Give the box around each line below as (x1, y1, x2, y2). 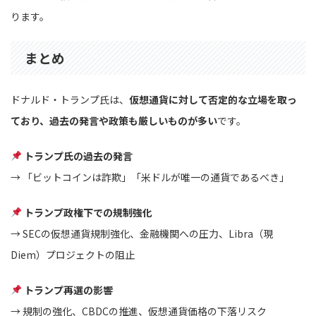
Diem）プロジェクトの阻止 (11, 247, 135, 262)
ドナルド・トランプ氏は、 (11, 92, 129, 107)
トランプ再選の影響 (23, 282, 113, 297)
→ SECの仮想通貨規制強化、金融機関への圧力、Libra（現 (11, 226, 273, 241)
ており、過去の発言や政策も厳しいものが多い (11, 113, 217, 128)
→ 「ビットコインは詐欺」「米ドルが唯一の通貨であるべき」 (11, 169, 289, 184)
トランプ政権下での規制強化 (23, 205, 152, 219)
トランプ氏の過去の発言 (23, 148, 133, 163)
